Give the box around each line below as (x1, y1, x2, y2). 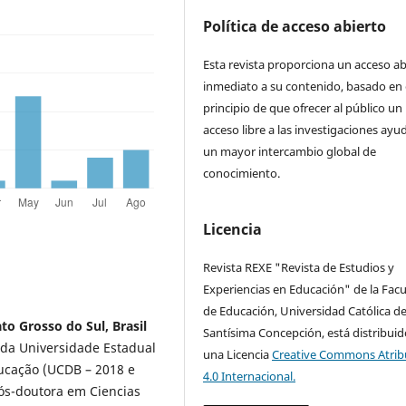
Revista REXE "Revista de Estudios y (203, 258, 395, 275)
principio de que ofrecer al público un (203, 99, 403, 116)
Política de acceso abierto (203, 15, 387, 36)
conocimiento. (203, 164, 281, 181)
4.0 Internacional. (203, 367, 296, 384)
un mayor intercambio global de (203, 142, 377, 159)
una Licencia (203, 345, 273, 362)
